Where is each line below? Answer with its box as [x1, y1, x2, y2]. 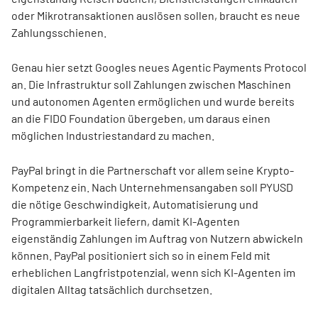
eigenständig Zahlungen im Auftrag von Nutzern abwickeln [11, 231, 303, 245]
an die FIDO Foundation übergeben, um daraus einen [11, 111, 270, 125]
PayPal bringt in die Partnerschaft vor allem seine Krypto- [11, 163, 294, 177]
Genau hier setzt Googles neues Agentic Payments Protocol [11, 60, 307, 74]
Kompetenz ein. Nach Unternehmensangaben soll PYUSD [11, 180, 293, 194]
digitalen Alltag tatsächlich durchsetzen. [11, 283, 212, 296]
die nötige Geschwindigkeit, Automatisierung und [11, 197, 258, 211]
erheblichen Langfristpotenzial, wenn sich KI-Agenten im [11, 265, 295, 279]
